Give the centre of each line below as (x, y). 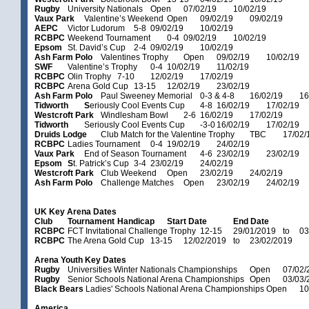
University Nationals (105, 9)
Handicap (136, 221)
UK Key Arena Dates (76, 212)
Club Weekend (129, 173)
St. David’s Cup (97, 48)
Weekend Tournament (109, 38)
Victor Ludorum (96, 28)
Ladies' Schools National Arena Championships (174, 289)
